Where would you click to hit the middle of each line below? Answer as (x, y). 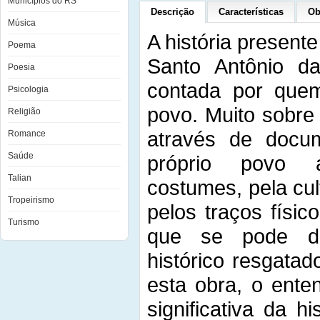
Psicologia (28, 89)
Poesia (21, 67)
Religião (24, 111)
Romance (27, 134)
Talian (20, 178)
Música (22, 23)
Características (251, 12)
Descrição (172, 12)
